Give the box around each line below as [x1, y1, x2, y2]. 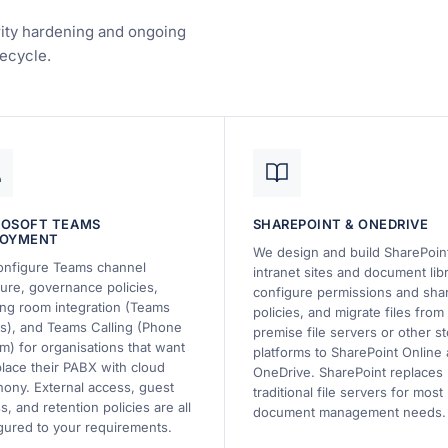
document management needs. [252, 403, 446, 420]
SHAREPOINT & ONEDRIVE [252, 215, 429, 232]
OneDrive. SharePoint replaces [252, 363, 443, 380]
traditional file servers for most [252, 383, 443, 400]
